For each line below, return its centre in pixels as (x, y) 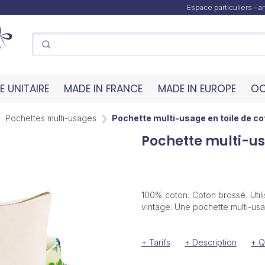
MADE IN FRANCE (104, 89)
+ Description (210, 242)
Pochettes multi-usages (51, 118)
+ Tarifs (156, 242)
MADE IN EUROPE (197, 89)
